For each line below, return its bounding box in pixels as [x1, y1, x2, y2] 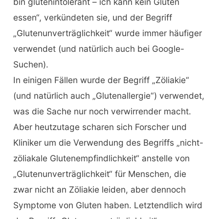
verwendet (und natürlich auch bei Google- [13, 43, 184, 54]
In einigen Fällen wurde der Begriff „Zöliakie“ [13, 74, 189, 85]
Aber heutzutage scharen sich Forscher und [13, 121, 187, 132]
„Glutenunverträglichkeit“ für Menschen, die [13, 168, 186, 179]
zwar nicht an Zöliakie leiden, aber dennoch [13, 184, 186, 195]
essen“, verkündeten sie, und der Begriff [13, 12, 172, 22]
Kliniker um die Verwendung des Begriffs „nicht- [13, 137, 203, 148]
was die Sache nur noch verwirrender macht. [13, 106, 191, 116]
